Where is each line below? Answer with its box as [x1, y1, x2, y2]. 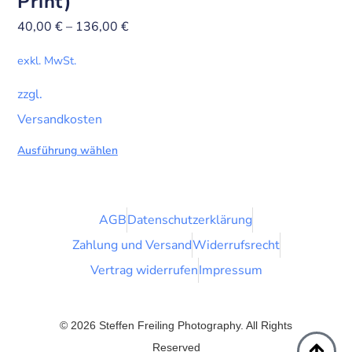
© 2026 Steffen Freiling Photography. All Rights [60, 318, 292, 332]
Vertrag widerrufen [90, 261, 198, 279]
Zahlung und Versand [71, 236, 192, 254]
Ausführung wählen [17, 143, 118, 159]
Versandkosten [17, 111, 103, 129]
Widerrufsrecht [192, 236, 280, 254]
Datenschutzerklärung [127, 211, 252, 229]
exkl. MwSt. [17, 52, 77, 68]
